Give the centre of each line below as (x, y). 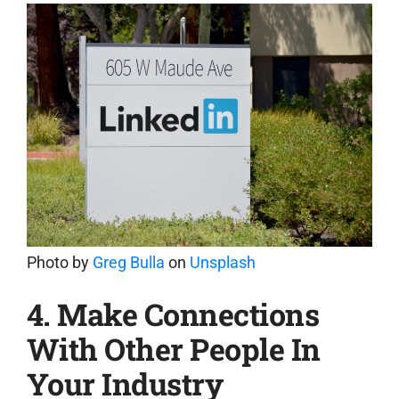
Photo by (59, 262)
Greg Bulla (128, 262)
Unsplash (222, 262)
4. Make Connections (173, 314)
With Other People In (173, 349)
